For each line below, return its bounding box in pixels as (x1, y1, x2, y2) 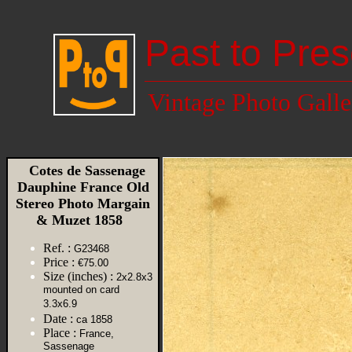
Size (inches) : (43, 269, 113, 283)
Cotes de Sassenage (20, 163, 145, 178)
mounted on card (43, 284, 119, 297)
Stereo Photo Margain (16, 196, 150, 211)
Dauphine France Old (16, 179, 149, 195)
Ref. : (43, 241, 71, 255)
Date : (43, 312, 73, 325)
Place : (43, 326, 76, 339)
